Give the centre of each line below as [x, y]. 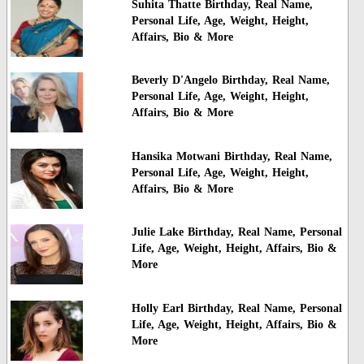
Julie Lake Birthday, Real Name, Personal [236, 232]
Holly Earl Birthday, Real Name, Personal [236, 308]
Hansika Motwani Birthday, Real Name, [232, 156]
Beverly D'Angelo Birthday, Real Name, [230, 80]
